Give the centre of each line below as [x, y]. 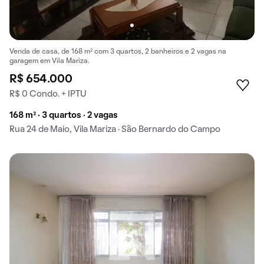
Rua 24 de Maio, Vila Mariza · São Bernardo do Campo [115, 130]
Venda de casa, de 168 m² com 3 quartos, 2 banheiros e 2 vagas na [118, 52]
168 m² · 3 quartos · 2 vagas [64, 116]
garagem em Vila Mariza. [49, 62]
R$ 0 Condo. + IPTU [48, 95]
